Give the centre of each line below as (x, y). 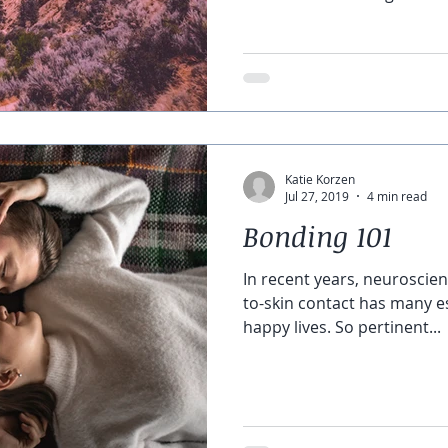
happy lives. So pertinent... (342, 327)
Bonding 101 (317, 236)
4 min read (397, 196)
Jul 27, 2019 (317, 196)
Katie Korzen (320, 178)
